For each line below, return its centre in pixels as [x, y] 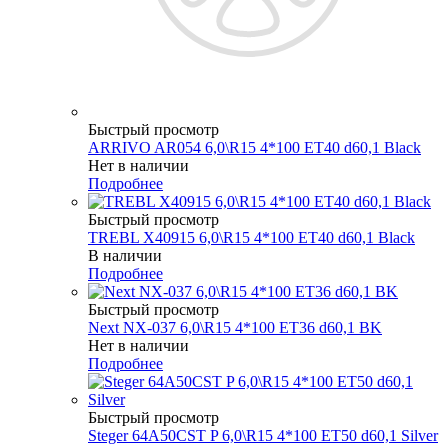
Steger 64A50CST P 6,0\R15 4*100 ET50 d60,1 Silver [263, 435]
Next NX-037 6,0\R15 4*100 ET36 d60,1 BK [235, 327]
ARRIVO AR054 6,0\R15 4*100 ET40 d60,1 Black [254, 147]
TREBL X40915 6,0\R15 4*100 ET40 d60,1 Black [251, 237]
